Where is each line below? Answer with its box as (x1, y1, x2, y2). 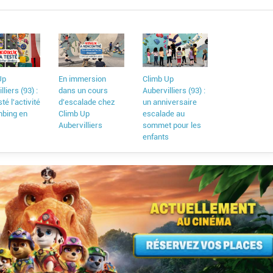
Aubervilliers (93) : (142, 86, 205, 96)
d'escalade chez (58, 97, 116, 107)
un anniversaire (142, 97, 197, 107)
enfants (142, 132, 169, 142)
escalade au (142, 109, 185, 119)
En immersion (58, 74, 107, 84)
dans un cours (58, 86, 108, 96)
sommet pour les (142, 121, 201, 130)
